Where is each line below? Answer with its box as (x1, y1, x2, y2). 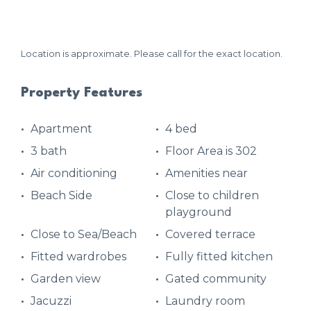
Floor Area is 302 (165, 144, 257, 158)
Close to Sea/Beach (31, 227, 137, 241)
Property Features (21, 85, 142, 100)
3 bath (31, 144, 67, 158)
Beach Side (31, 188, 92, 202)
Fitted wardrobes (31, 249, 126, 263)
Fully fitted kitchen (165, 249, 273, 263)
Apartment (31, 121, 92, 135)
